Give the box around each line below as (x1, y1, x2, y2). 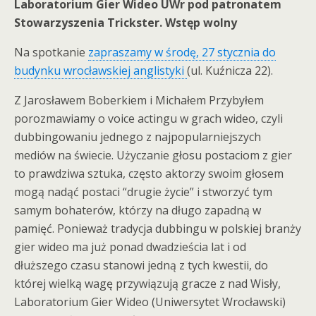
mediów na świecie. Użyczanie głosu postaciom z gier (14, 147, 292, 163)
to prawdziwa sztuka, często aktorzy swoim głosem (14, 166, 284, 181)
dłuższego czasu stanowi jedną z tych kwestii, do (14, 257, 268, 273)
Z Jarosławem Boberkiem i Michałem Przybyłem (14, 92, 264, 108)
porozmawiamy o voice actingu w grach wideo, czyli (14, 111, 283, 126)
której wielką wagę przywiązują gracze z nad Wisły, (14, 276, 281, 291)
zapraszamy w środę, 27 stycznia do (88, 44, 276, 60)
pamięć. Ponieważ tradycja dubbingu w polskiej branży (14, 221, 301, 236)
